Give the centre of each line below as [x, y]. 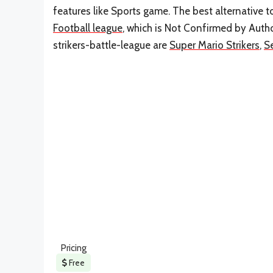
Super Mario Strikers [214, 45]
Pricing [73, 248]
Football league [88, 28]
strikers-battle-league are [111, 45]
